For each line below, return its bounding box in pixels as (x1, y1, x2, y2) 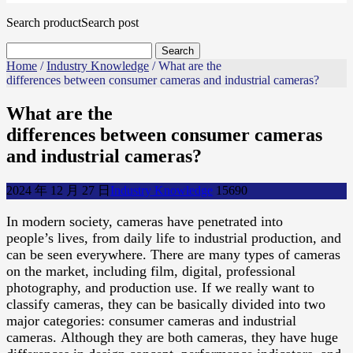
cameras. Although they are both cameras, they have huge (6, 329, 338, 345)
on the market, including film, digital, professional (6, 262, 295, 279)
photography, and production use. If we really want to (6, 279, 314, 295)
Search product (6, 16, 81, 29)
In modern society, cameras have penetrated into (6, 213, 283, 229)
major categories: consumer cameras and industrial (6, 312, 296, 329)
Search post (81, 16, 139, 29)
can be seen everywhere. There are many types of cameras (6, 246, 340, 262)
